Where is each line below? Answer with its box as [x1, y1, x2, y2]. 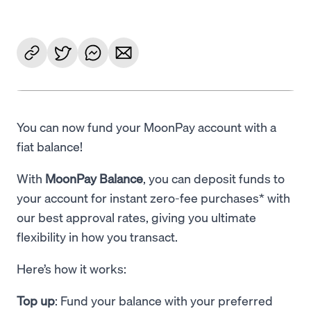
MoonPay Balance [42, 170, 143, 186]
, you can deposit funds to [143, 170, 285, 186]
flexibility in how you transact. [17, 228, 178, 244]
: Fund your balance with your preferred [55, 292, 273, 308]
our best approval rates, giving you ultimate [17, 209, 256, 225]
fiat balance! [17, 138, 85, 154]
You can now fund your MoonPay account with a [17, 119, 276, 135]
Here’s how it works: [17, 260, 129, 276]
